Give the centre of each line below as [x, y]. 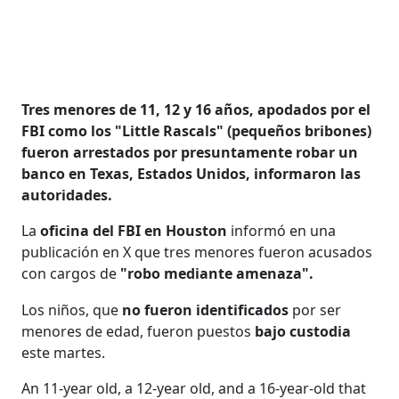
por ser [317, 309]
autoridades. [67, 195]
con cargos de [69, 273]
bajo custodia [301, 331]
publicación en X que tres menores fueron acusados [197, 252]
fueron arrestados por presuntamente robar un [190, 152]
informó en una [282, 230]
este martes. [64, 352]
